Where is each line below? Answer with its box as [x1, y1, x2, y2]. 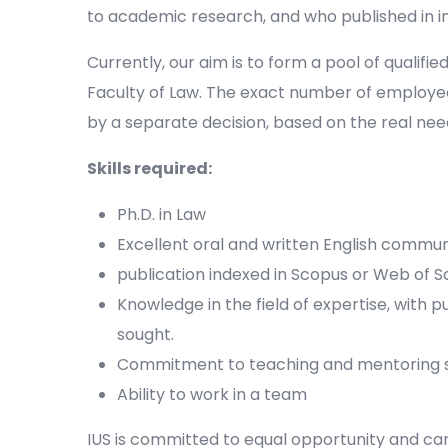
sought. [117, 323, 174, 347]
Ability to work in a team [117, 383, 307, 407]
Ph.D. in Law [117, 203, 206, 227]
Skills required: [87, 157, 212, 181]
